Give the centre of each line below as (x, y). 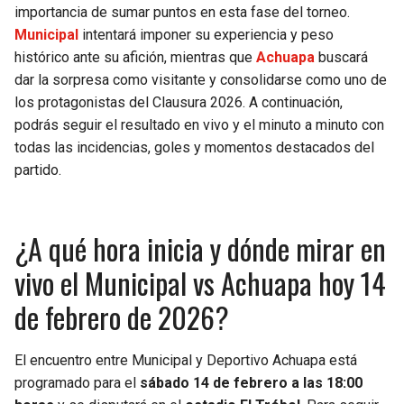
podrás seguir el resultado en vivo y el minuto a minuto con (199, 125)
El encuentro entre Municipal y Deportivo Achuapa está (186, 361)
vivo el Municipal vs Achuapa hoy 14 (200, 283)
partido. (38, 170)
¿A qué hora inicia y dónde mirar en (200, 249)
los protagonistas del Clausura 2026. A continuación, (179, 103)
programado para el (77, 383)
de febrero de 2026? (122, 317)
